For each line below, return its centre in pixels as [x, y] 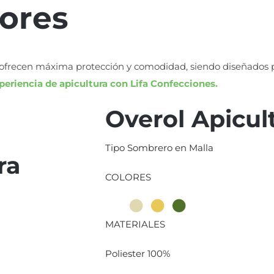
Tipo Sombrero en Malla [160, 147]
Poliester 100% [138, 253]
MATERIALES [135, 224]
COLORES [128, 177]
